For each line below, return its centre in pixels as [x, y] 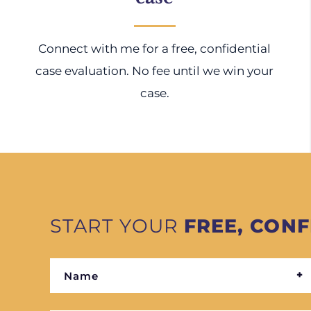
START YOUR [117, 226]
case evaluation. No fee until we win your [155, 71]
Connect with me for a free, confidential [155, 49]
